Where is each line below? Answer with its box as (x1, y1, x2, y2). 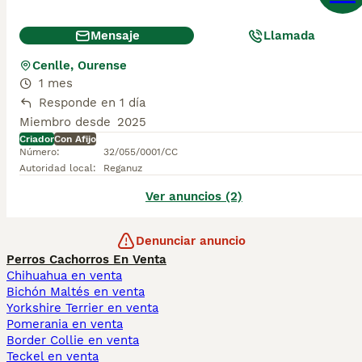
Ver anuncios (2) (145, 189, 242, 204)
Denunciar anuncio (136, 234, 246, 248)
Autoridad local (19, 162, 93, 174)
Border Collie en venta (6, 333, 139, 347)
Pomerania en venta (6, 317, 123, 331)
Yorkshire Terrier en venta (6, 301, 158, 315)
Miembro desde (19, 115, 111, 129)
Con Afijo (54, 133, 96, 145)
